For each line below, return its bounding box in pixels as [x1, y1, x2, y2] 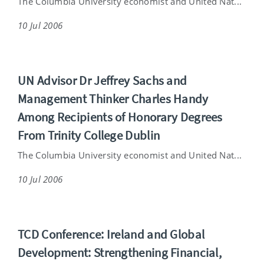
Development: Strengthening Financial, [18, 244, 222, 260]
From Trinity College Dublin [18, 127, 160, 143]
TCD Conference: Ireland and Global [18, 226, 205, 242]
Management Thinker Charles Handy [18, 90, 209, 107]
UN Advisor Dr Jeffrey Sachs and [18, 72, 187, 88]
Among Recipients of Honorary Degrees [18, 108, 223, 125]
